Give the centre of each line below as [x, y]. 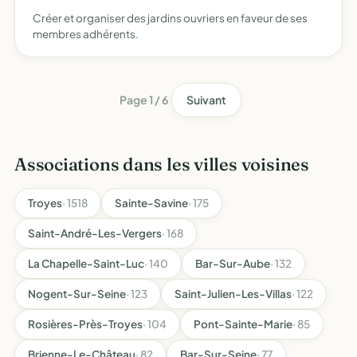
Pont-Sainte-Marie [243, 324]
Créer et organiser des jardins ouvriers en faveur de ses [170, 18]
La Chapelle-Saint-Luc [86, 263]
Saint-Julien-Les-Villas [233, 294]
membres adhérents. [86, 34]
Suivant [206, 100]
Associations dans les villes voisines [162, 164]
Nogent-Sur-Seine [77, 294]
